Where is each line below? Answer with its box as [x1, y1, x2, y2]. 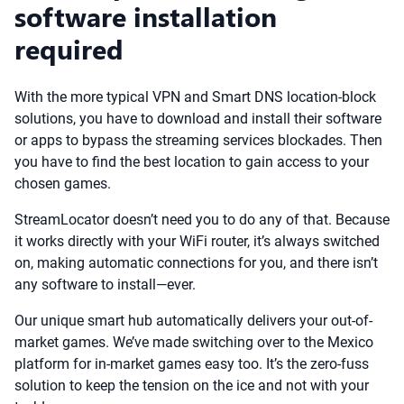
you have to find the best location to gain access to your [14, 153, 369, 170]
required [14, 31, 124, 67]
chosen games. [14, 175, 111, 192]
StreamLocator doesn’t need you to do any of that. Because [14, 211, 390, 228]
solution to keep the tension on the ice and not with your [14, 377, 369, 394]
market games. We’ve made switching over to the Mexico [14, 334, 373, 351]
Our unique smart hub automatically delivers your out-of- [14, 312, 372, 329]
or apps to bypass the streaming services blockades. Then [14, 132, 382, 149]
